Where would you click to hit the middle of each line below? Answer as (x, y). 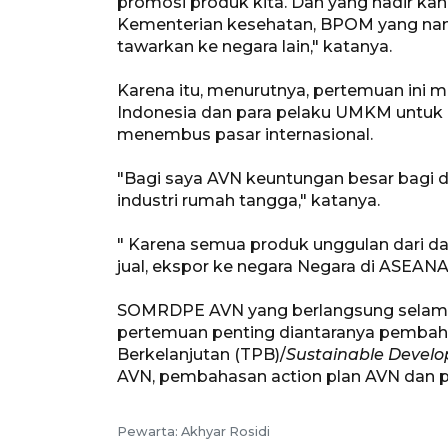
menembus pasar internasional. (245, 134)
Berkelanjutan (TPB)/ (201, 354)
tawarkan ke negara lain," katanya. (254, 46)
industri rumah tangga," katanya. (248, 200)
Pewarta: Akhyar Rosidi (193, 431)
